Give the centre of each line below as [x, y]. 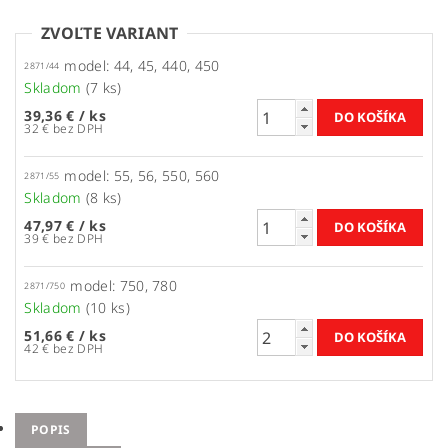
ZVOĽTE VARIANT [110, 33]
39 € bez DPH [78, 239]
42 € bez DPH [78, 349]
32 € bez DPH [78, 129]
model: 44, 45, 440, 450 [142, 66]
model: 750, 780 [124, 286]
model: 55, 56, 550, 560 [142, 176]
